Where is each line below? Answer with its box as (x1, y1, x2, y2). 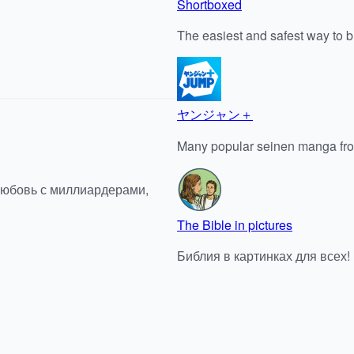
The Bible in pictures (177, 215, 292, 234)
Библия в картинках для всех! (177, 246, 350, 265)
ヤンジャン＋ (177, 104, 253, 123)
